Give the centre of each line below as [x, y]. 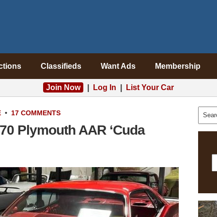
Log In [105, 87]
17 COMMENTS [36, 113]
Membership [178, 66]
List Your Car [150, 87]
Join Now [63, 87]
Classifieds [61, 66]
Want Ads [118, 66]
